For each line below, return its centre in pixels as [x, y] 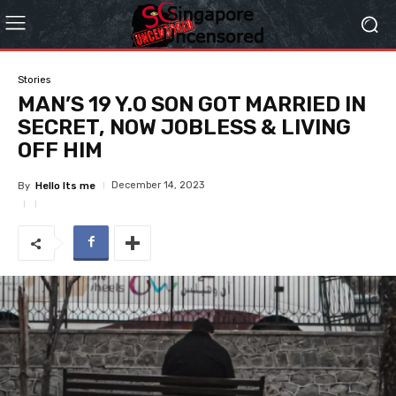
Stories [34, 80]
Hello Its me [65, 186]
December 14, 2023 [158, 185]
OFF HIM [60, 150]
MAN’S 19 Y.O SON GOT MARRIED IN [192, 104]
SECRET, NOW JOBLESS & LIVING [184, 127]
